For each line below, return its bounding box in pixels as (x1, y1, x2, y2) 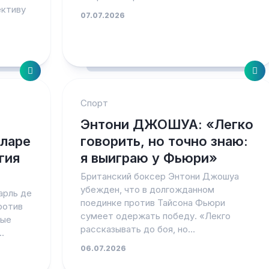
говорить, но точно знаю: (80, 133, 248, 149)
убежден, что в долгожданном (80, 184, 214, 195)
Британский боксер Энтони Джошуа (80, 171, 239, 182)
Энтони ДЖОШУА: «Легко (80, 116, 253, 132)
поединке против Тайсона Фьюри (80, 197, 225, 208)
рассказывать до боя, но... (80, 223, 195, 235)
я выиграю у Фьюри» (80, 150, 217, 166)
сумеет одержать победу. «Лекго (80, 210, 231, 222)
